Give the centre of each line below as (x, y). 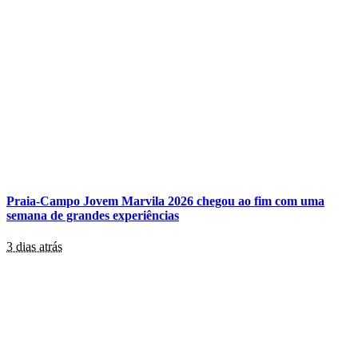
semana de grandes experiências (93, 216)
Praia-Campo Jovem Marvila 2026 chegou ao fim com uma (165, 201)
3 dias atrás (34, 247)
